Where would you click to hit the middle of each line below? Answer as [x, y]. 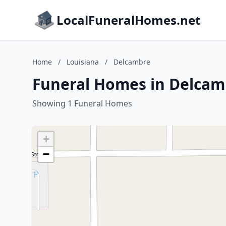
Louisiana [83, 62]
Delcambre [132, 62]
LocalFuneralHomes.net [128, 20]
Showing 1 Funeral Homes [82, 103]
